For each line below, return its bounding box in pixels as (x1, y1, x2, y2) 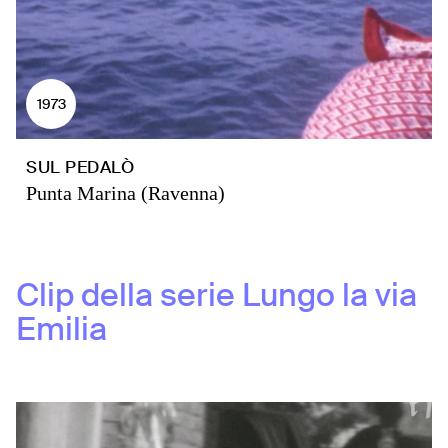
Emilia (16, 308, 107, 350)
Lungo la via (242, 274, 417, 316)
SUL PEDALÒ (26, 156, 135, 178)
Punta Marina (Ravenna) (26, 182, 225, 204)
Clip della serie (16, 274, 235, 316)
